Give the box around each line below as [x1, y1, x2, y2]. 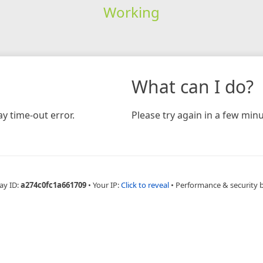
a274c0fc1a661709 [21, 179, 86, 190]
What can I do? [131, 74, 254, 99]
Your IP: [93, 179, 121, 190]
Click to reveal [121, 179, 169, 190]
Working [103, 2, 160, 22]
